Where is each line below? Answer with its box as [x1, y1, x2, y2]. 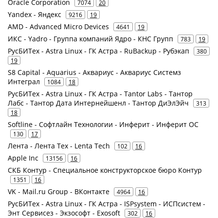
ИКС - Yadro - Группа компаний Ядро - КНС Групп [8, 34, 173, 43]
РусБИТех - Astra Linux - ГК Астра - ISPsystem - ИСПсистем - [8, 199, 205, 208]
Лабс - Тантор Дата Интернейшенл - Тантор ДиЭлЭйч [8, 98, 189, 108]
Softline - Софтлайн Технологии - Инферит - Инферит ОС [8, 120, 199, 129]
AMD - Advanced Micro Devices [8, 22, 109, 31]
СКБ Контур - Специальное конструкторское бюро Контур [8, 165, 202, 175]
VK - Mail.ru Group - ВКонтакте [8, 187, 109, 196]
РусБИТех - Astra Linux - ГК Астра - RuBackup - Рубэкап [8, 46, 189, 55]
